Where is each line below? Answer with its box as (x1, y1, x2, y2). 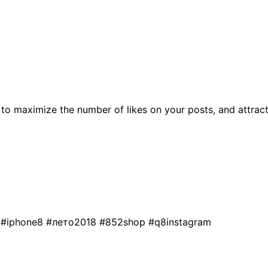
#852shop (99, 215, 148, 228)
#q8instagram (148, 215, 211, 228)
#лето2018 (46, 215, 99, 228)
